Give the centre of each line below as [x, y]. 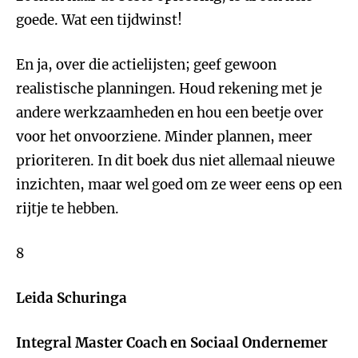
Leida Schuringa [72, 298]
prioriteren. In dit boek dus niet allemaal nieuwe [175, 161]
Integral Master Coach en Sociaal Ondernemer [172, 343]
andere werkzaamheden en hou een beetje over [170, 113]
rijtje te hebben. [68, 209]
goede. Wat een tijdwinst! [99, 20]
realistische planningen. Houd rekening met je [169, 89]
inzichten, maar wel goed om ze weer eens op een [179, 185]
